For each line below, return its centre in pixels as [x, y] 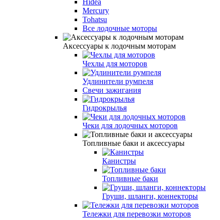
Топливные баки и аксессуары [134, 143]
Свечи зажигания [112, 90]
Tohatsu [95, 19]
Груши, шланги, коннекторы [150, 196]
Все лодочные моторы [120, 28]
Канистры [119, 161]
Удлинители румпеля [118, 81]
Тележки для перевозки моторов [137, 214]
